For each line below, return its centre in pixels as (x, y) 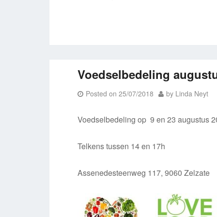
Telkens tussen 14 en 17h (122, 146)
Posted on (102, 93)
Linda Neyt (192, 93)
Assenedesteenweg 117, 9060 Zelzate (144, 173)
